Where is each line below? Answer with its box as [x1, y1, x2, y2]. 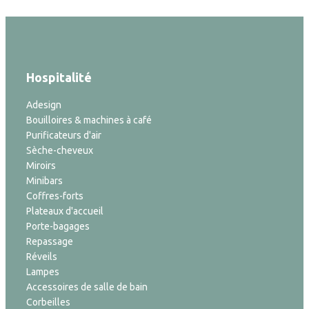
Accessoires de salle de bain [26, 281, 148, 292]
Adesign [26, 99, 61, 110]
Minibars [26, 175, 63, 186]
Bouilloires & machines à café [26, 114, 152, 126]
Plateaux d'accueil [26, 205, 103, 217]
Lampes [26, 266, 59, 277]
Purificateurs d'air [26, 129, 101, 141]
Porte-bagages [26, 220, 90, 232]
